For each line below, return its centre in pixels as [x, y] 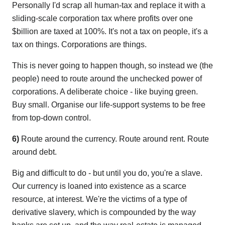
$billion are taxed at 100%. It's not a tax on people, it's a [110, 32]
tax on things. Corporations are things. [79, 45]
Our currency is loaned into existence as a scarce [99, 186]
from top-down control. [51, 118]
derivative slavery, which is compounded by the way [104, 212]
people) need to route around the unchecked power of [107, 79]
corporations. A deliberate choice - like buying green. [105, 92]
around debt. [34, 152]
